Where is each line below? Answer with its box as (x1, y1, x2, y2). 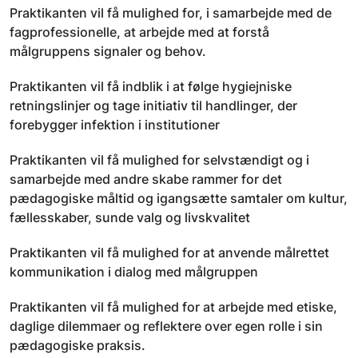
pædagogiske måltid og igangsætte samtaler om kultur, (10, 190, 348, 206)
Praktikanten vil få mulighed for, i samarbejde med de (10, 5, 332, 21)
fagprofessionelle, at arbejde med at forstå (10, 24, 269, 40)
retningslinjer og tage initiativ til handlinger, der (10, 97, 297, 113)
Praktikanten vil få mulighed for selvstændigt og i (10, 152, 309, 168)
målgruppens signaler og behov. (10, 43, 206, 59)
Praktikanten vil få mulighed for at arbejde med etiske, (10, 299, 337, 315)
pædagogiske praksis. (10, 337, 145, 353)
